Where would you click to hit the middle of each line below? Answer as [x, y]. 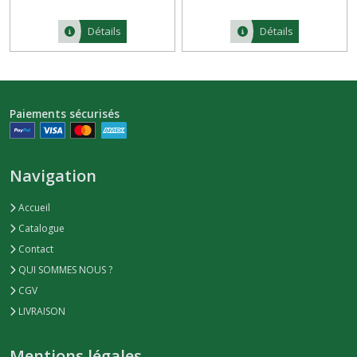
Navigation [53, 176]
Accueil [33, 208]
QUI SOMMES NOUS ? [64, 270]
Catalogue [40, 229]
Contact [35, 249]
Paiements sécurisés [65, 113]
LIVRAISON [41, 312]
